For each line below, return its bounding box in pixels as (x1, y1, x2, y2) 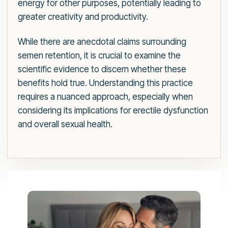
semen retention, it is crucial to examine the (18, 50, 181, 61)
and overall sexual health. (18, 119, 112, 129)
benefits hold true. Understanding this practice (18, 78, 193, 88)
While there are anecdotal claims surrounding (18, 37, 186, 47)
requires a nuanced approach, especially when (18, 92, 193, 102)
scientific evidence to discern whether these (18, 64, 186, 74)
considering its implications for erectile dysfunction (18, 105, 208, 116)
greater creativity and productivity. (18, 12, 148, 22)
